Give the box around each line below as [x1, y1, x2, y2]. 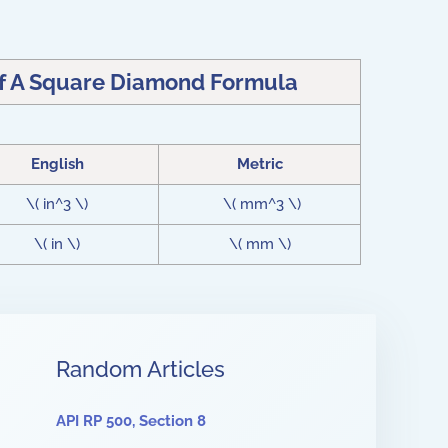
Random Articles [56, 356, 225, 382]
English [30, 155, 84, 173]
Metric [236, 155, 283, 173]
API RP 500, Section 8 [56, 412, 206, 430]
